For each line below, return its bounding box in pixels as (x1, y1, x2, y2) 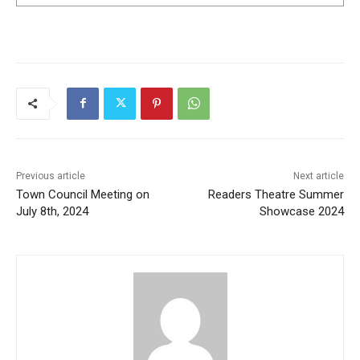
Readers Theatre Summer (207, 186, 344, 202)
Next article (292, 170, 344, 182)
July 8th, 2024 (16, 203, 88, 219)
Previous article (16, 170, 85, 182)
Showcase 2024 (259, 203, 344, 219)
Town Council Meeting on (16, 186, 149, 202)
